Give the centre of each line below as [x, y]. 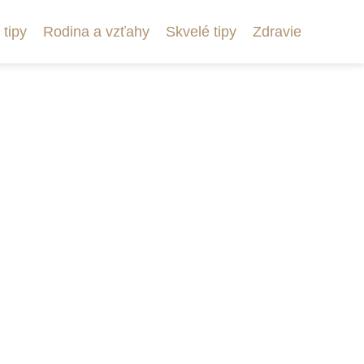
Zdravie [277, 32]
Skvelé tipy [201, 32]
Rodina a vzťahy [96, 32]
